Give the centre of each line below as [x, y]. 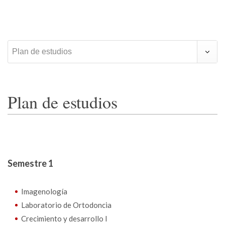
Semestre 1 [30, 163]
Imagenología [44, 191]
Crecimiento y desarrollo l [64, 218]
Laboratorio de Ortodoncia [66, 205]
